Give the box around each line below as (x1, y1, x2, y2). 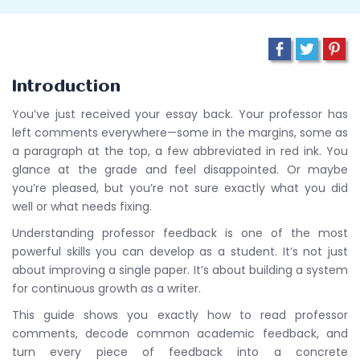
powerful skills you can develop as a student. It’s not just (12, 243, 348, 260)
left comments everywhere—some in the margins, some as (12, 125, 348, 141)
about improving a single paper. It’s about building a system (12, 262, 348, 278)
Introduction (12, 77, 121, 96)
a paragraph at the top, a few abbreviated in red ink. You (12, 143, 348, 159)
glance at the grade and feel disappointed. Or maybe (12, 162, 348, 178)
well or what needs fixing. (12, 198, 152, 215)
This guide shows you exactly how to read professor (12, 307, 348, 323)
